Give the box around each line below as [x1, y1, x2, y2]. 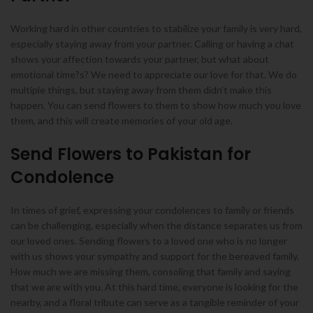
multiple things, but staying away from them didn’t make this [10, 84, 272, 96]
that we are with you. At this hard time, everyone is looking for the [10, 281, 298, 293]
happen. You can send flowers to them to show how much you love [10, 99, 301, 111]
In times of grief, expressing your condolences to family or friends [10, 204, 294, 216]
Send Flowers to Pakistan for [10, 143, 251, 166]
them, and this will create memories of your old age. [10, 115, 233, 126]
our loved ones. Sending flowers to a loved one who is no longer [10, 235, 287, 247]
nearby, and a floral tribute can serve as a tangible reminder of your [10, 296, 299, 308]
